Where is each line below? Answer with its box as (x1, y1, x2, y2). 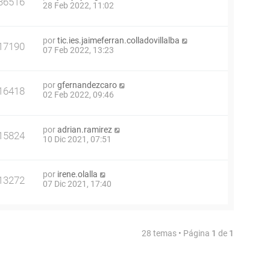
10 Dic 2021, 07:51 (43, 134, 111, 144)
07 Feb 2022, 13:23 (43, 45, 114, 55)
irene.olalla (57, 169, 98, 179)
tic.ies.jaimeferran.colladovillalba (57, 36, 180, 45)
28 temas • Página (142, 228, 212, 238)
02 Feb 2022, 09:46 (43, 90, 114, 99)
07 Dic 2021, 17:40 (43, 179, 111, 189)
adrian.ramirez (57, 125, 112, 134)
